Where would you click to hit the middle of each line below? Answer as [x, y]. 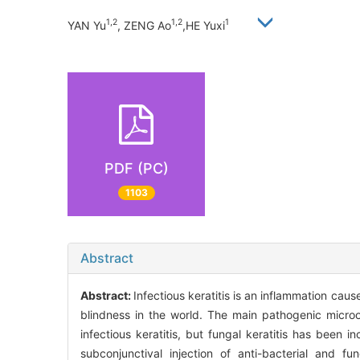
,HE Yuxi [204, 25]
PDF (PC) [136, 168]
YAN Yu [87, 25]
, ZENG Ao [144, 25]
